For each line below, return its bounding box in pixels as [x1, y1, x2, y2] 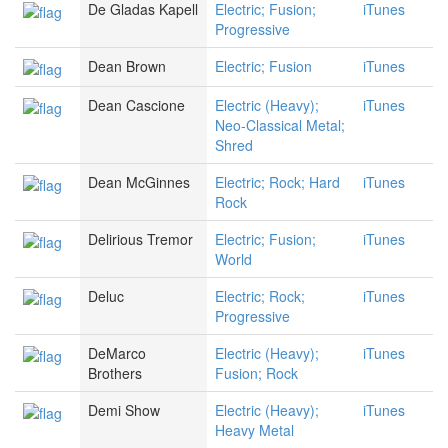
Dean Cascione [88, 95, 185, 116]
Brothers [88, 363, 142, 384]
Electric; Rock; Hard [215, 172, 340, 193]
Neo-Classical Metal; [215, 115, 345, 136]
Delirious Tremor [88, 229, 193, 250]
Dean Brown [88, 56, 166, 77]
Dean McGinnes [88, 172, 190, 193]
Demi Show [88, 400, 160, 421]
